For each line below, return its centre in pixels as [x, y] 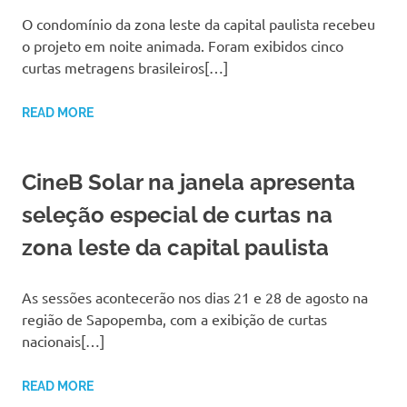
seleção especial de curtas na [177, 215]
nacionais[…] [63, 341]
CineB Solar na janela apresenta [189, 183]
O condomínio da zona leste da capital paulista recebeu [199, 24]
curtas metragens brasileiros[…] [125, 68]
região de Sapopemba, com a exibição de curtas [174, 319]
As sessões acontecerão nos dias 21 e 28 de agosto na [195, 298]
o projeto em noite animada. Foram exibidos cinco [183, 46]
